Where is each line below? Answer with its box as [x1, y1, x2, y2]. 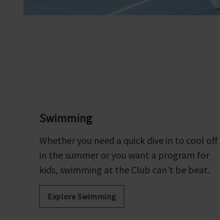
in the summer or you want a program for [39, 148, 210, 161]
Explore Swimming [48, 191, 116, 201]
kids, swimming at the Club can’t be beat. [39, 163, 210, 176]
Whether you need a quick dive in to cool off [39, 134, 219, 146]
